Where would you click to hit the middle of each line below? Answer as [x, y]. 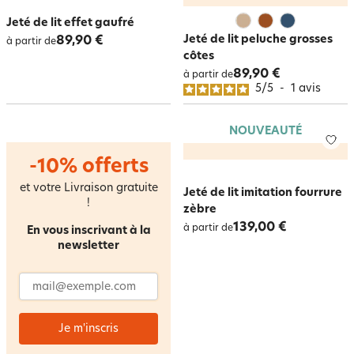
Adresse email [56, 279]
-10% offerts [88, 168]
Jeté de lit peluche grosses [258, 40]
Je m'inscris [88, 329]
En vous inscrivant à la [88, 231]
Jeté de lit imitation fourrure [263, 193]
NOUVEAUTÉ [265, 132]
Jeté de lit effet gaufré [70, 23]
